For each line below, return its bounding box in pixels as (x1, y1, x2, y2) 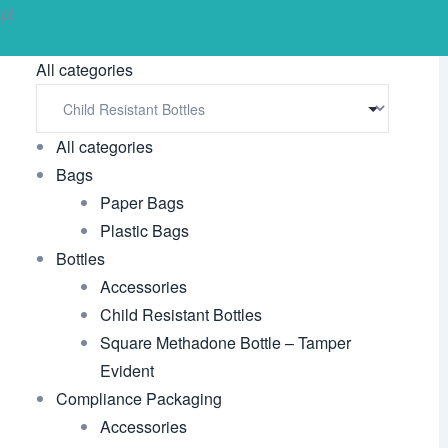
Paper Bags (99, 191, 184, 214)
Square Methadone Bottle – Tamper (99, 331, 351, 354)
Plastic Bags (99, 219, 189, 242)
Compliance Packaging (55, 387, 222, 410)
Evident (99, 359, 154, 382)
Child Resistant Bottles (99, 303, 262, 326)
